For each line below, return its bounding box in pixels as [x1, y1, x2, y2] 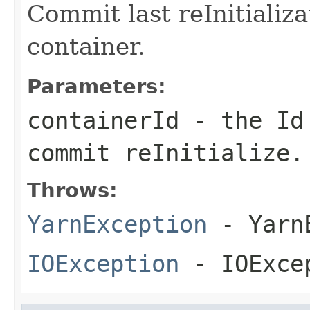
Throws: [27, 178, 118, 202]
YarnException [27, 210, 207, 238]
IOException [27, 249, 179, 277]
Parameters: [27, 74, 166, 98]
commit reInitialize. [27, 138, 304, 167]
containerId [27, 106, 179, 134]
